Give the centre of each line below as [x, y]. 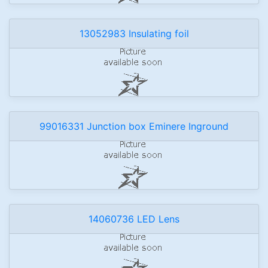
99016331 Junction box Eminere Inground [134, 126]
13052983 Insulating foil [134, 33]
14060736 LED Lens [134, 219]
